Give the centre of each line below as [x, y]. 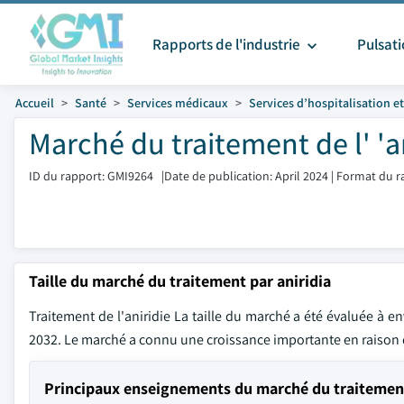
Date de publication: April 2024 [246, 176]
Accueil [35, 103]
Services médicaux [178, 103]
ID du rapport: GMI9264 [91, 176]
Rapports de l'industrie [228, 44]
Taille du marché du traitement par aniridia [180, 281]
